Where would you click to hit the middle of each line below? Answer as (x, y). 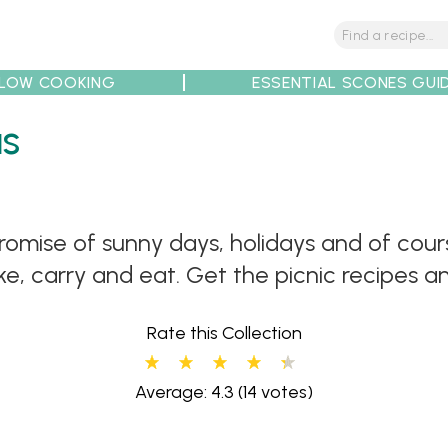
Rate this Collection (224, 333)
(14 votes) (273, 392)
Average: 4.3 (184, 392)
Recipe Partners (228, 158)
